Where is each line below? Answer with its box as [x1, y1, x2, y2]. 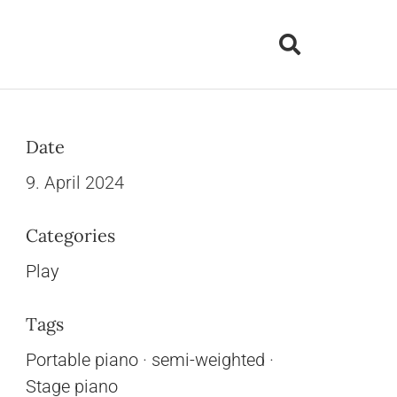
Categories [26, 224, 116, 246]
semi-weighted [152, 349, 266, 370]
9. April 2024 [26, 172, 125, 193]
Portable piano [26, 349, 139, 370]
